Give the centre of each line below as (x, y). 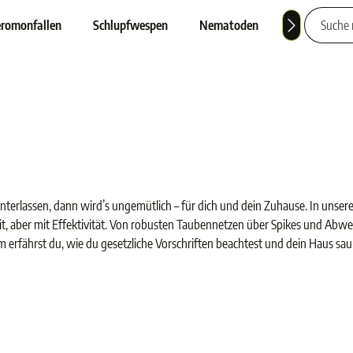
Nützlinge (315, 25)
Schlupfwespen (131, 25)
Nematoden (229, 25)
